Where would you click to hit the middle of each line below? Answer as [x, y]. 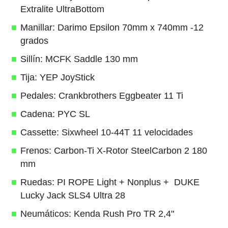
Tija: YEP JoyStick [57, 78]
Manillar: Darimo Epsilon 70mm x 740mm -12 [112, 28]
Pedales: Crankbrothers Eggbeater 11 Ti [102, 96]
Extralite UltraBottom [62, 9]
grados [34, 41]
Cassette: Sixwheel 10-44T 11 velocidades [106, 133]
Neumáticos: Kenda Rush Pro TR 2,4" [97, 214]
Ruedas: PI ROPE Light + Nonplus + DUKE [110, 182]
